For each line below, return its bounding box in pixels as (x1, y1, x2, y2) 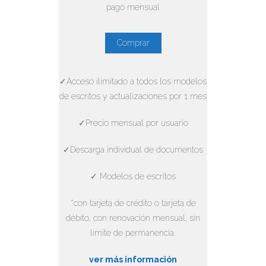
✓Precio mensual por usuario (78, 118, 188, 128)
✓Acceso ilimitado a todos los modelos (59, 77, 207, 87)
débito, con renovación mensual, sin (66, 213, 200, 223)
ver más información (89, 255, 177, 265)
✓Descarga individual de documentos (63, 145, 203, 155)
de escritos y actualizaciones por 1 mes (59, 91, 207, 102)
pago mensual (106, 2, 160, 12)
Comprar (116, 38, 150, 48)
